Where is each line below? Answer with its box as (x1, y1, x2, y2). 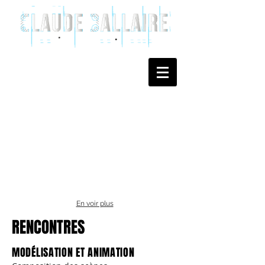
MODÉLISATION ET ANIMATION (12, 245, 135, 260)
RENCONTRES (12, 215, 85, 239)
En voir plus (76, 199, 114, 208)
